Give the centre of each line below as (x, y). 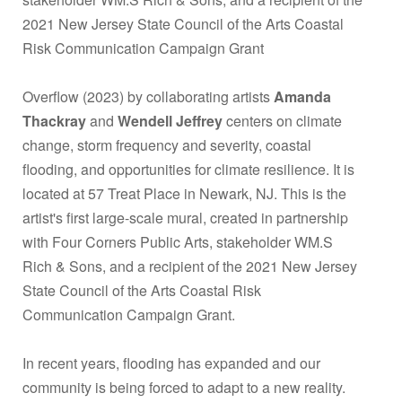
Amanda (302, 96)
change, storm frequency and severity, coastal (167, 144)
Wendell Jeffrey (170, 120)
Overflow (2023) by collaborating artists (148, 96)
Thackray (54, 120)
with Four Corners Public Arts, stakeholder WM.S (178, 241)
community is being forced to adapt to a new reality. (184, 387)
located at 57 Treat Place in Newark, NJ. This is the (184, 193)
